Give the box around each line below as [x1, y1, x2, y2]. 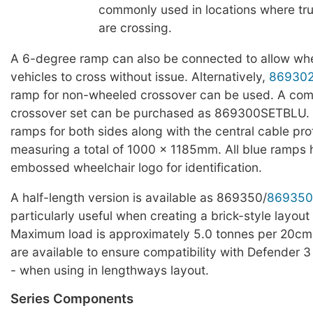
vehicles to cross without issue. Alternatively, [10, 68, 269, 84]
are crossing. [98, 20, 172, 36]
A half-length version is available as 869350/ [10, 189, 267, 205]
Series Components [10, 291, 133, 307]
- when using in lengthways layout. [10, 262, 209, 277]
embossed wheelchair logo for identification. [10, 159, 262, 175]
